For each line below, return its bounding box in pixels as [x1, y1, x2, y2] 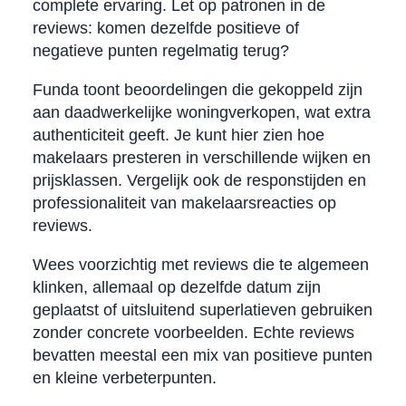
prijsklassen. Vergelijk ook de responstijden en [32, 170, 366, 189]
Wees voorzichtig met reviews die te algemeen [32, 255, 369, 274]
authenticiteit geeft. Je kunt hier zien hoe [32, 125, 324, 144]
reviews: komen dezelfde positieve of [32, 18, 299, 37]
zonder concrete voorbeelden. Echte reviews [32, 323, 354, 342]
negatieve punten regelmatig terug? [32, 41, 289, 60]
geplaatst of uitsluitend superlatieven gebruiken [32, 300, 372, 319]
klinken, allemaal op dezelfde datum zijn [32, 277, 321, 296]
